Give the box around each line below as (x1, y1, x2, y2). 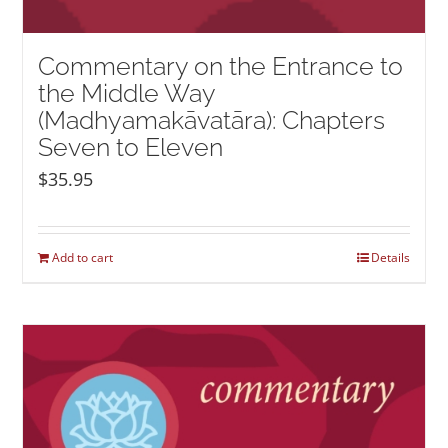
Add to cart (52, 248, 114, 266)
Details (370, 248, 410, 266)
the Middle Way (38, 78, 216, 108)
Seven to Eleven (38, 132, 224, 162)
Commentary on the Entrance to (38, 51, 404, 81)
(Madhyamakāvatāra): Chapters (38, 105, 386, 135)
